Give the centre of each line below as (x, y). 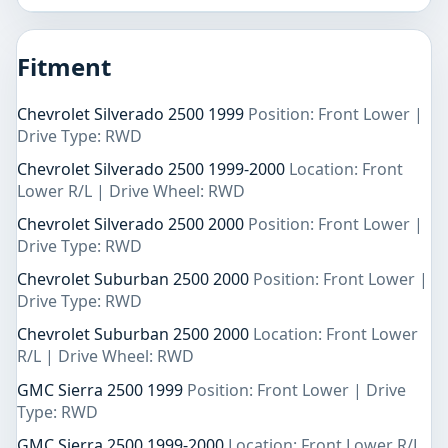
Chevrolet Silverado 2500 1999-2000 (153, 168)
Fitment (64, 66)
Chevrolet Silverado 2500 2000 (132, 224)
